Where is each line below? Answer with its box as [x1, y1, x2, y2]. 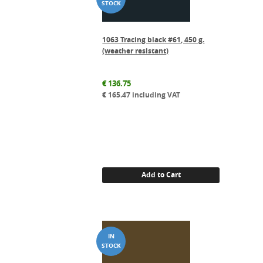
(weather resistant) [102, 45, 169, 56]
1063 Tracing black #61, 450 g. [102, 34, 205, 45]
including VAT [130, 89, 181, 100]
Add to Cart [141, 170, 181, 180]
